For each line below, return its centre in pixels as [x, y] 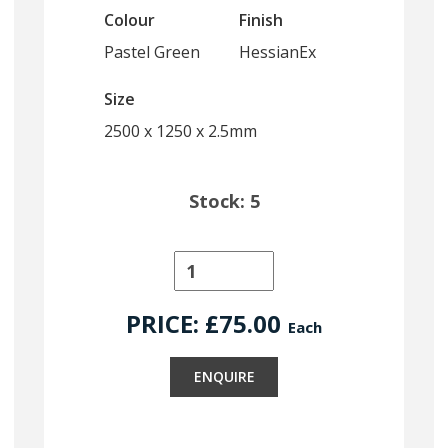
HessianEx [277, 52]
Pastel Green [152, 52]
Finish [261, 20]
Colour [129, 20]
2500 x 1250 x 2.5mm [180, 131]
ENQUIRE [224, 376]
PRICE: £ [172, 323]
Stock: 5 [224, 201]
